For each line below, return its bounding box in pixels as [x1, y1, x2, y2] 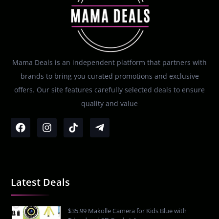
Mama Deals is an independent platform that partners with [12, 58, 207, 67]
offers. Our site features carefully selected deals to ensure [14, 85, 205, 95]
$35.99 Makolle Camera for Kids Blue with [68, 206, 187, 216]
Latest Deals [11, 175, 70, 189]
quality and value [81, 99, 138, 109]
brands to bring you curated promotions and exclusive [20, 71, 199, 81]
